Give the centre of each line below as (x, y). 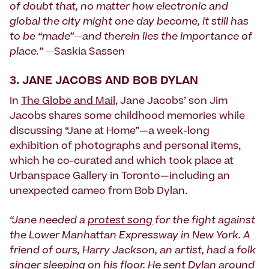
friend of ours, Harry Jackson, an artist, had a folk (133, 251)
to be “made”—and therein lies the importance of (131, 38)
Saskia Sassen (89, 53)
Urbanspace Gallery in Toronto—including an (120, 177)
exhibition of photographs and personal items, (125, 147)
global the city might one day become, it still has (129, 23)
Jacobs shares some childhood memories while (127, 117)
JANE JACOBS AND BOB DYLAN (110, 82)
